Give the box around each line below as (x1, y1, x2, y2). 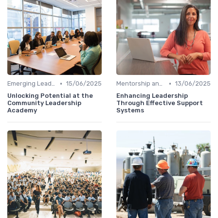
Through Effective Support (116, 99, 203, 107)
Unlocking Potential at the (7, 92, 93, 99)
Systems (116, 107, 144, 114)
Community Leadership (7, 99, 81, 107)
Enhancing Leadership (116, 92, 188, 99)
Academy (7, 107, 37, 114)
